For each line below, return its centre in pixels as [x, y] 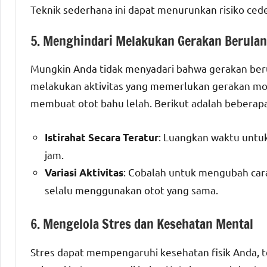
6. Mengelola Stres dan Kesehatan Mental [142, 224]
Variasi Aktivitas [84, 173]
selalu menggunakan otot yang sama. [131, 190]
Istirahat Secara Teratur [102, 138]
